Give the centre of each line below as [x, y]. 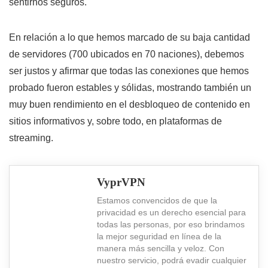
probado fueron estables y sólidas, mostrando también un [130, 88]
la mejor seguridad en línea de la [159, 237]
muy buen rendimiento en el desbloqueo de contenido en [130, 105]
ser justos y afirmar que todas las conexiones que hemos [129, 71]
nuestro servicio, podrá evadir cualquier [172, 261]
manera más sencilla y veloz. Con [161, 249]
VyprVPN [121, 182]
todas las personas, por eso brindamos [171, 225]
